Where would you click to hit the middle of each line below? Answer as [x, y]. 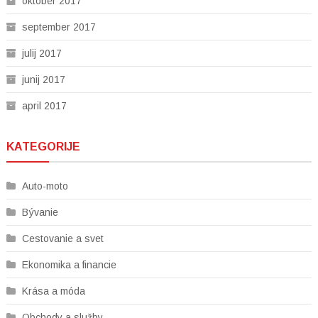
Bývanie [40, 212]
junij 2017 [43, 79]
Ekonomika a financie [69, 264]
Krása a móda [53, 291]
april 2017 [44, 105]
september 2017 [59, 27]
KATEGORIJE [43, 146]
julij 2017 [42, 53]
